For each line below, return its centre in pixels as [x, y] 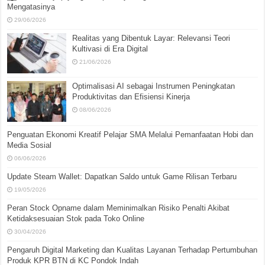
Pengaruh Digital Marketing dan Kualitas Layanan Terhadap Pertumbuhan [132, 250]
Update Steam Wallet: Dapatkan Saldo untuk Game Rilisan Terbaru [122, 176]
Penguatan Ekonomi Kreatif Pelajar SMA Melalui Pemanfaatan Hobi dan [130, 134]
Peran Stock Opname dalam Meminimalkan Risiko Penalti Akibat [119, 208]
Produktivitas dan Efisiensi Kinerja [131, 97]
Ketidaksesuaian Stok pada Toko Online [76, 218]
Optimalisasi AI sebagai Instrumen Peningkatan [154, 86]
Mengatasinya [31, 7]
